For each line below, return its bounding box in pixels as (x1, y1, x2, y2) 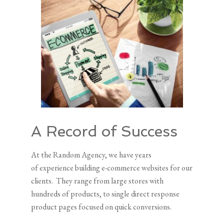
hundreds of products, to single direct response (31, 188, 180, 199)
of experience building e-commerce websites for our (31, 162, 193, 173)
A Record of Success (31, 122, 178, 140)
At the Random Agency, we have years (31, 149, 152, 160)
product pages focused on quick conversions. (31, 201, 172, 212)
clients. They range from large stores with (31, 175, 164, 186)
